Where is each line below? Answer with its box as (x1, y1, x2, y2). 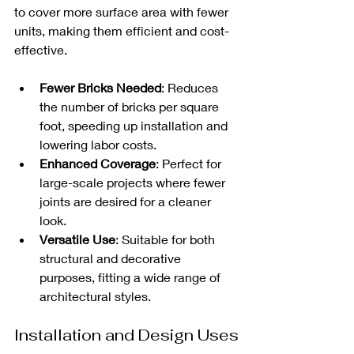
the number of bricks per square (40, 98, 222, 114)
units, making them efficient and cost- (14, 22, 229, 38)
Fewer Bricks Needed (40, 79, 161, 95)
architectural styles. (40, 288, 151, 303)
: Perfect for (156, 155, 224, 171)
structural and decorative (40, 250, 184, 265)
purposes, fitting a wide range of (40, 269, 224, 284)
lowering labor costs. (40, 136, 156, 152)
